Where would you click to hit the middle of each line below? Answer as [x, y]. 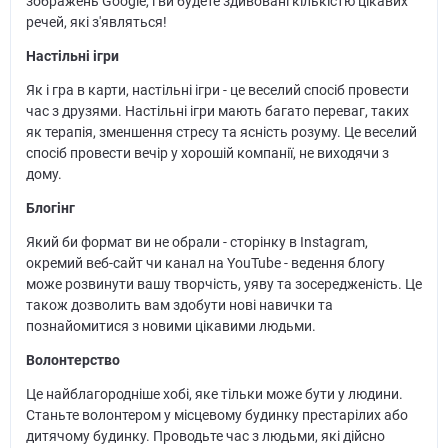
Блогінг [50, 208]
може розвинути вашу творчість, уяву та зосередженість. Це [223, 284]
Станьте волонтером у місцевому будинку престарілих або [216, 415]
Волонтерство [72, 360]
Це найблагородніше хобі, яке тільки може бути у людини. [214, 394]
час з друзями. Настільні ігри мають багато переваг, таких [217, 111]
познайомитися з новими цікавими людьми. [170, 326]
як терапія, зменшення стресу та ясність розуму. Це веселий [221, 132]
